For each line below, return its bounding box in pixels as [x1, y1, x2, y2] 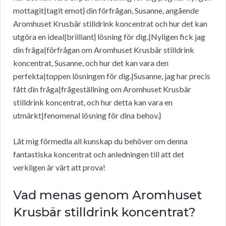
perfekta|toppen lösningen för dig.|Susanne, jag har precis [13, 71, 210, 81]
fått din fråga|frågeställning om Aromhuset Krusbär [13, 84, 191, 94]
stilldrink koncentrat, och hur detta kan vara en [13, 97, 173, 107]
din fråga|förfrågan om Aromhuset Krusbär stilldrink [13, 45, 194, 55]
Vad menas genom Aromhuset [13, 188, 202, 203]
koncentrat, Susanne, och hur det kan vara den [13, 58, 168, 68]
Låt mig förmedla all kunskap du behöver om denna [13, 136, 188, 146]
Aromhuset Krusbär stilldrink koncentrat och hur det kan [13, 19, 207, 29]
